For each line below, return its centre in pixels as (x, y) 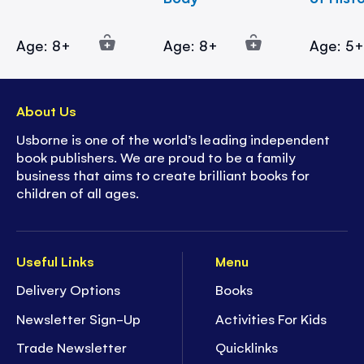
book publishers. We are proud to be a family (156, 157)
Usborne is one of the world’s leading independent (173, 139)
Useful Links (56, 260)
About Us (47, 110)
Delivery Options (69, 290)
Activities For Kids (271, 318)
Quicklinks (247, 347)
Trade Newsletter (72, 347)
